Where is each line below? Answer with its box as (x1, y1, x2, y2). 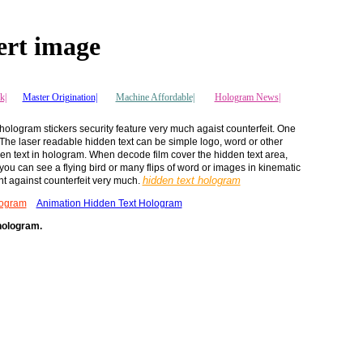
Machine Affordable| (115, 91, 194, 103)
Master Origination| (22, 91, 97, 103)
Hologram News (214, 91, 279, 103)
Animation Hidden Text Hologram (36, 197, 182, 209)
